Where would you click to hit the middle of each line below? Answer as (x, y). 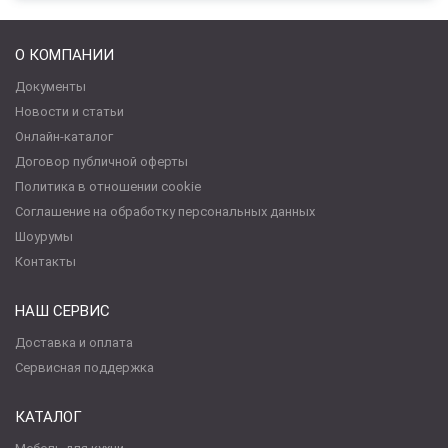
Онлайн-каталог (64, 136)
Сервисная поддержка (84, 367)
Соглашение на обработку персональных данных (165, 211)
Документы (50, 86)
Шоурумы (44, 236)
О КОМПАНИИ (64, 54)
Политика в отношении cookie (108, 186)
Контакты (45, 261)
